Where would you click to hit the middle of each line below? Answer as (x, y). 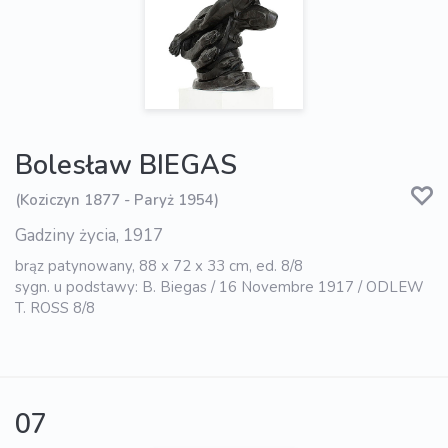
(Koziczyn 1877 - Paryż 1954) (117, 200)
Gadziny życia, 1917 (89, 235)
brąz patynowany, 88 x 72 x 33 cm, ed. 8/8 (159, 265)
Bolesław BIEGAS (126, 165)
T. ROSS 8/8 (55, 307)
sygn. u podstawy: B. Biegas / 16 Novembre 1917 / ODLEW (219, 286)
